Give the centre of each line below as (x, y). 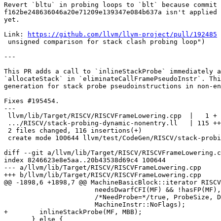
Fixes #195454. (32, 101)
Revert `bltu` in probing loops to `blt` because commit (110, 5)
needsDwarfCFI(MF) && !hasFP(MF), (49, 190)
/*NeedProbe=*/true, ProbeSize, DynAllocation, (49, 197)
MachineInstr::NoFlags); (49, 205)
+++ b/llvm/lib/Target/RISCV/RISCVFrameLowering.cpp (103, 175)
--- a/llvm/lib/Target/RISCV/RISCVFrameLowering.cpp (103, 168)
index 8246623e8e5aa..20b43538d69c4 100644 (85, 160)
